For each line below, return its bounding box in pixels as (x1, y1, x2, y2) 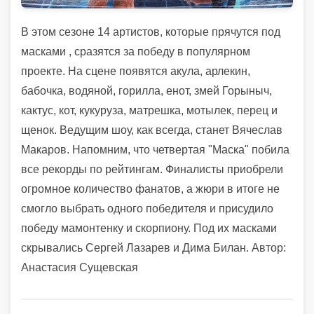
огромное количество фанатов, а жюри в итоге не (21, 182, 280, 195)
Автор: (249, 241, 286, 254)
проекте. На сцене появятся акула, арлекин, (21, 64, 250, 77)
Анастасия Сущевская (21, 261, 138, 273)
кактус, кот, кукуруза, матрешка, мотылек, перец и (21, 104, 278, 116)
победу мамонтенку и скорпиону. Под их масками (21, 221, 277, 234)
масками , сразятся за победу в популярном (21, 45, 250, 57)
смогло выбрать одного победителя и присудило (21, 202, 273, 214)
